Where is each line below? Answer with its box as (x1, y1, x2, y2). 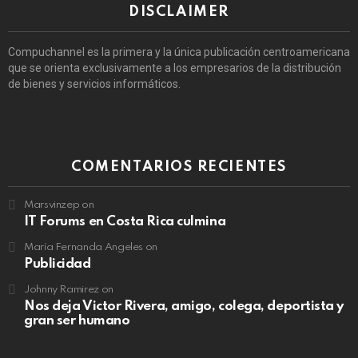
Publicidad (24, 257, 91, 272)
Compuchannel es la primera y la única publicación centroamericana (8, 46, 350, 59)
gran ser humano (24, 314, 130, 328)
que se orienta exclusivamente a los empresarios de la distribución (8, 62, 341, 75)
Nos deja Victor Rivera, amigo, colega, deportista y (24, 300, 344, 314)
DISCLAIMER (129, 5, 229, 20)
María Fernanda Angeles (24, 242, 144, 253)
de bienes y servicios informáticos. (8, 78, 181, 91)
